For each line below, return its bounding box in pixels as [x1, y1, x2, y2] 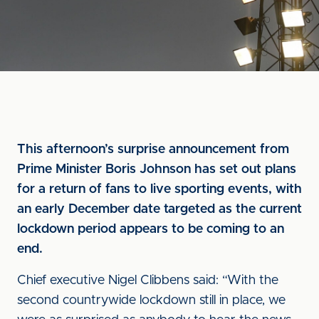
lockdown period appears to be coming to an [17, 223, 284, 236]
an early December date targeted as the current [17, 203, 302, 216]
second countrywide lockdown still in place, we [17, 294, 286, 307]
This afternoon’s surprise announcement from [17, 143, 289, 156]
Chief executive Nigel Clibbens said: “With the [17, 274, 278, 287]
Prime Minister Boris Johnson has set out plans [17, 163, 296, 176]
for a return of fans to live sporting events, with [17, 183, 302, 196]
